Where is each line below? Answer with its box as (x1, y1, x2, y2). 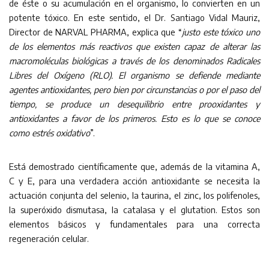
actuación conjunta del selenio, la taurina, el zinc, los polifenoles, (9, 190, 260, 201)
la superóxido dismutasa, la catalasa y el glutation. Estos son (9, 204, 260, 215)
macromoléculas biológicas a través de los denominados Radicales (9, 55, 260, 66)
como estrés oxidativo (9, 127, 90, 138)
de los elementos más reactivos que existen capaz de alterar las (9, 41, 260, 52)
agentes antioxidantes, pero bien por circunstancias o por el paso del (9, 84, 260, 95)
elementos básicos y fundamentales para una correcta (9, 219, 260, 229)
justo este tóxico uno (182, 26, 260, 37)
